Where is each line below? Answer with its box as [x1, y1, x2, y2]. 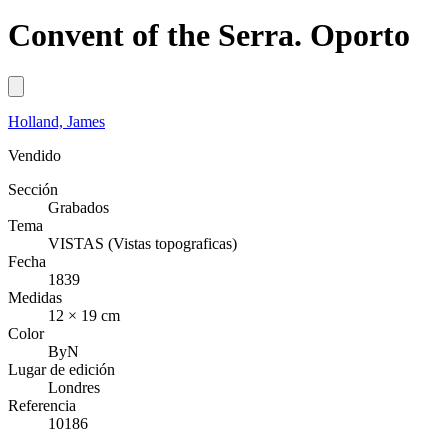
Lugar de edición [8, 360, 115, 378]
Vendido [8, 146, 61, 164]
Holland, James [8, 112, 105, 130]
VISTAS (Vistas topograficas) [48, 234, 237, 252]
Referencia [8, 396, 76, 414]
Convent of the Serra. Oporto [8, 17, 410, 54]
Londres [48, 378, 100, 396]
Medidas [8, 288, 62, 306]
